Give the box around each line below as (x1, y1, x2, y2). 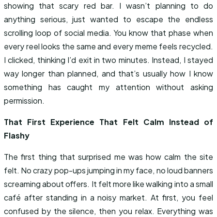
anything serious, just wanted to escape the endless (4, 14, 213, 24)
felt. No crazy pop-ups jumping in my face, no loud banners (4, 165, 213, 175)
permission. (4, 95, 45, 106)
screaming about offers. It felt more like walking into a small (4, 179, 213, 189)
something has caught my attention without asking (4, 82, 213, 92)
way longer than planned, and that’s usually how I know (4, 68, 213, 78)
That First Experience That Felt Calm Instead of (4, 117, 213, 127)
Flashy (4, 130, 30, 140)
